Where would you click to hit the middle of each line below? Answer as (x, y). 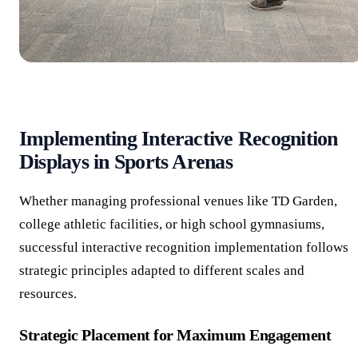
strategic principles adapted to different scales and (162, 271)
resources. (48, 294)
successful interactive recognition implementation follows (184, 248)
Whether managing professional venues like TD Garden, (178, 201)
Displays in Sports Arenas (126, 162)
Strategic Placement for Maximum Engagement (175, 334)
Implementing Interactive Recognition (179, 139)
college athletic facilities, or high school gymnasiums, (172, 225)
